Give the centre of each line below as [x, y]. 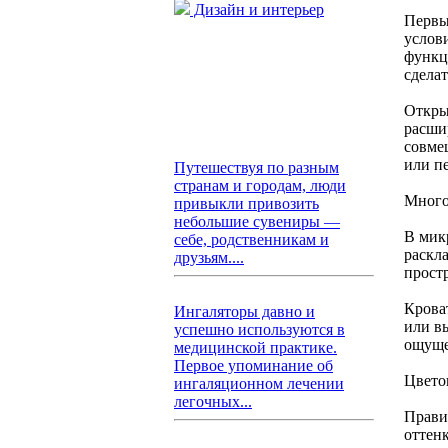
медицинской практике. [255, 347]
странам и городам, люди [260, 185]
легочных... [213, 401]
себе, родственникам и [251, 239]
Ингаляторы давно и [244, 311]
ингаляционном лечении [259, 383]
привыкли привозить [246, 203]
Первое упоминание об [253, 365]
